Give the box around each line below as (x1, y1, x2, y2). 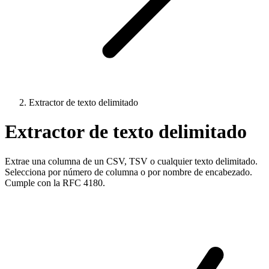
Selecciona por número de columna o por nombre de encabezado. (5, 166, 252, 177)
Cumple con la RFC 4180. (5, 177, 105, 188)
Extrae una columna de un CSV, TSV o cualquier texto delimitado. (5, 156, 258, 166)
